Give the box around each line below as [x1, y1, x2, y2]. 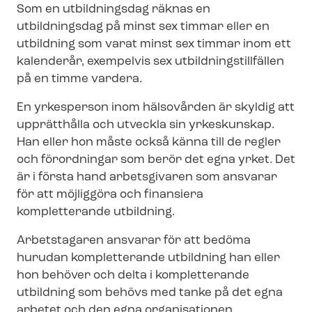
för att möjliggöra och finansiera [17, 188, 203, 201]
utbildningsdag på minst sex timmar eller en [17, 20, 270, 33]
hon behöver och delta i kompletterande [17, 269, 249, 281]
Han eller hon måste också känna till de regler [17, 136, 281, 148]
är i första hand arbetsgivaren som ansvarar [17, 171, 277, 183]
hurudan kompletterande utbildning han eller [17, 251, 280, 264]
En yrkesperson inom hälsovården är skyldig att [17, 101, 295, 114]
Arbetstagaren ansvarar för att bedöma [17, 234, 251, 247]
